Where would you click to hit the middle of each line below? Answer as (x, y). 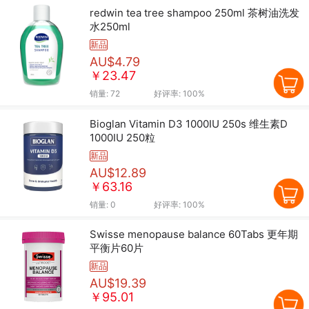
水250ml (110, 27)
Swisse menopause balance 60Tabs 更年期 (194, 235)
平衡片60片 (117, 248)
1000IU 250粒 (122, 137)
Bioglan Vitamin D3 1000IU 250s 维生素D (169, 123)
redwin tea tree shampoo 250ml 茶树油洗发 (195, 13)
